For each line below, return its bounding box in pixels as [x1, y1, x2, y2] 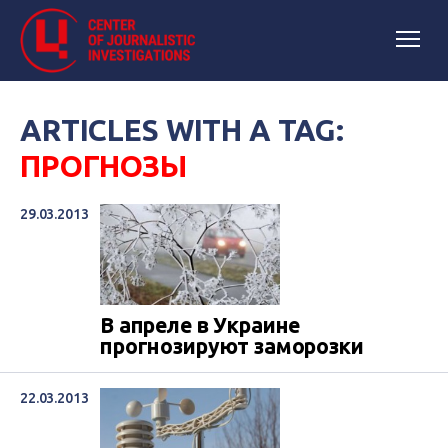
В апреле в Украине [100, 313, 301, 338]
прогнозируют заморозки [100, 334, 364, 359]
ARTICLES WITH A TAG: [20, 113, 345, 147]
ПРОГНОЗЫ [20, 149, 187, 183]
